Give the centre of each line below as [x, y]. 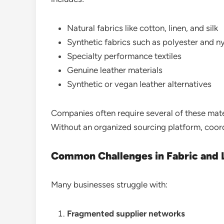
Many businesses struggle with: [109, 184]
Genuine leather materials [115, 70]
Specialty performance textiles [124, 56]
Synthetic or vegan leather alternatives [139, 84]
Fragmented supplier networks [126, 213]
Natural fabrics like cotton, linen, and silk [142, 28]
